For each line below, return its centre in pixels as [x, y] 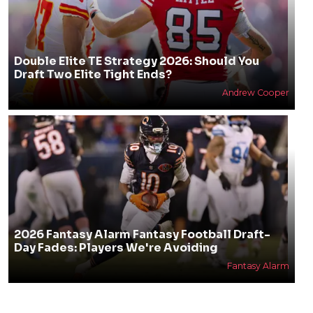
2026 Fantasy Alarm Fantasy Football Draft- [142, 234]
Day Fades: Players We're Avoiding [116, 248]
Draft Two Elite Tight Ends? [93, 74]
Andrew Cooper [255, 93]
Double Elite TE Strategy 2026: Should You [136, 61]
